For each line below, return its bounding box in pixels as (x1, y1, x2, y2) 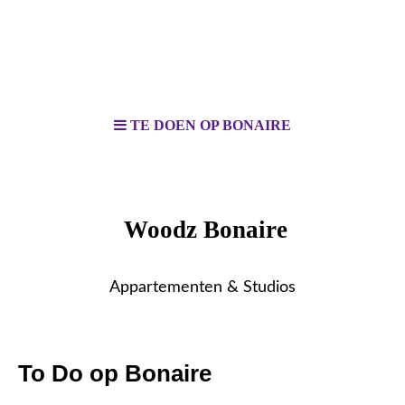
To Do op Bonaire (18, 360, 212, 387)
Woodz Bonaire (118, 216, 287, 243)
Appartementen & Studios (109, 279, 296, 295)
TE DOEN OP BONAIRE (130, 118, 291, 133)
